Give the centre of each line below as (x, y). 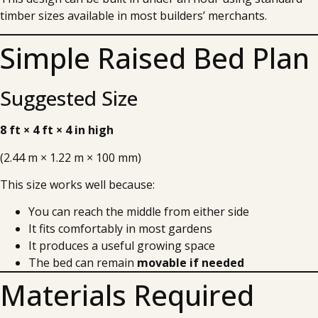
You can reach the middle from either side (139, 212)
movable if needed (191, 263)
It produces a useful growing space (122, 246)
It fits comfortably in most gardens (120, 229)
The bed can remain (83, 263)
